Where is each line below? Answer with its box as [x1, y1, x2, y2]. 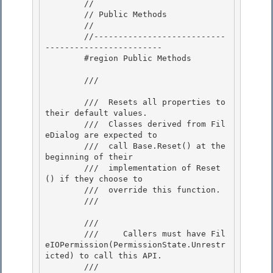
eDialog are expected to [45, 130, 157, 140]
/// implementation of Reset [45, 163, 84, 173]
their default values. [45, 108, 147, 118]
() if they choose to [45, 174, 147, 184]
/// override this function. [45, 185, 84, 195]
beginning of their [45, 152, 133, 162]
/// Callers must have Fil [45, 229, 84, 239]
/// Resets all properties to [45, 97, 84, 107]
